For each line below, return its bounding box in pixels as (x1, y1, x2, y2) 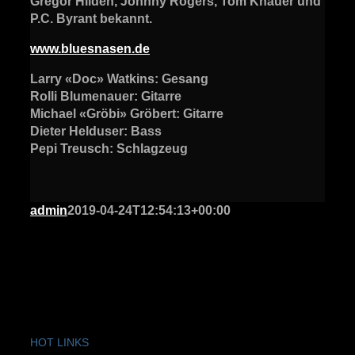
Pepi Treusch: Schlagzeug (30, 141, 188, 155)
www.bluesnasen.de (30, 41, 150, 55)
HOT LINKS (30, 335, 89, 349)
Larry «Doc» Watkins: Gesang (30, 71, 208, 86)
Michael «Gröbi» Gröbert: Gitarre (30, 106, 223, 120)
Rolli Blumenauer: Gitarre (30, 89, 181, 103)
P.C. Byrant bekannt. (30, 11, 152, 25)
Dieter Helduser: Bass (30, 124, 162, 138)
